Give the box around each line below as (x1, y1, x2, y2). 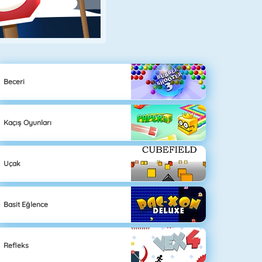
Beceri (4, 77, 25, 86)
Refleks (4, 240, 29, 250)
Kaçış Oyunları (4, 118, 52, 127)
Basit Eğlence (4, 199, 49, 209)
